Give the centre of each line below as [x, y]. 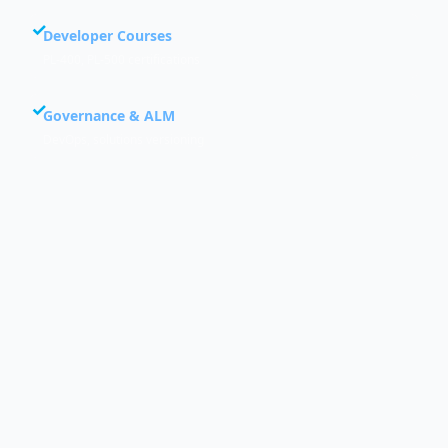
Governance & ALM [109, 115]
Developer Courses [107, 35]
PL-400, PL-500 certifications [121, 59]
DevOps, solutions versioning [123, 139]
